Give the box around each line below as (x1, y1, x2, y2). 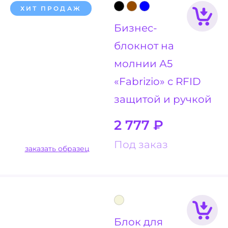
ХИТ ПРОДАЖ (20, 4, 81, 12)
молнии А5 (114, 57, 173, 70)
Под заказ (114, 138, 168, 151)
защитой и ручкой (114, 93, 212, 106)
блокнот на (114, 39, 174, 52)
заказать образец (58, 144, 90, 154)
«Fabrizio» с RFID (114, 75, 201, 88)
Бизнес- (114, 21, 157, 35)
